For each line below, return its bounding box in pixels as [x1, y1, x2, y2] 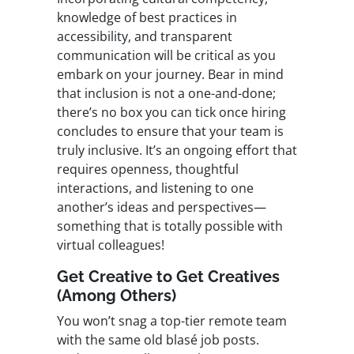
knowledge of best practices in [57, 9, 237, 27]
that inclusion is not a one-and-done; [57, 85, 276, 103]
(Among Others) [57, 286, 176, 306]
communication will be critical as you [57, 47, 276, 65]
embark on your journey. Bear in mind [57, 66, 284, 84]
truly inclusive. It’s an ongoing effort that [57, 141, 297, 160]
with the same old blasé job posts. [57, 331, 259, 349]
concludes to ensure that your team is [57, 122, 284, 141]
